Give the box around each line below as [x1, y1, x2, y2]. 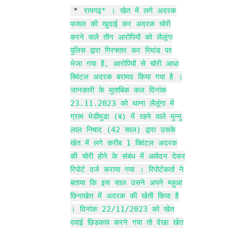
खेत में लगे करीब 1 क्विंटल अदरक [70, 138, 177, 148]
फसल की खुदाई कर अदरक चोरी [70, 19, 170, 28]
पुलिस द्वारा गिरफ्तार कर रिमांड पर [70, 45, 172, 55]
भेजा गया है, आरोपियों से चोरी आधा [70, 59, 179, 68]
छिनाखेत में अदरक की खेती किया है [70, 191, 179, 201]
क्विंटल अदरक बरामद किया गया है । [70, 72, 183, 81]
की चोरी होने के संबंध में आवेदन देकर [70, 151, 185, 161]
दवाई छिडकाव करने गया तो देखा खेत [70, 217, 183, 227]
